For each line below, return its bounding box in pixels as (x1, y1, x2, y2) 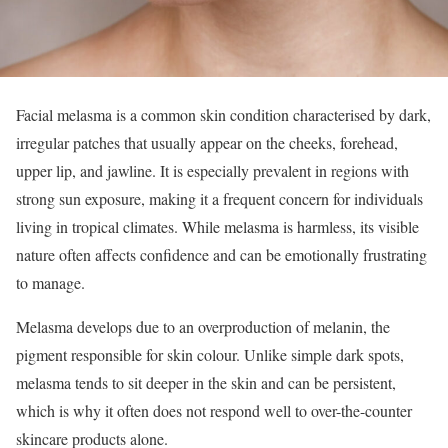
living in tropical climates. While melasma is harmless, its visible (16, 215, 419, 237)
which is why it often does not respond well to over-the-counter (16, 399, 412, 421)
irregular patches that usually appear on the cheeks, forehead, (16, 131, 398, 153)
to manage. (16, 271, 85, 293)
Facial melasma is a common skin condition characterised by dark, (16, 103, 431, 125)
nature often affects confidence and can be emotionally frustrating (16, 243, 427, 265)
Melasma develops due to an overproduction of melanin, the (16, 315, 390, 337)
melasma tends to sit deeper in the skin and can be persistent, (16, 371, 396, 393)
